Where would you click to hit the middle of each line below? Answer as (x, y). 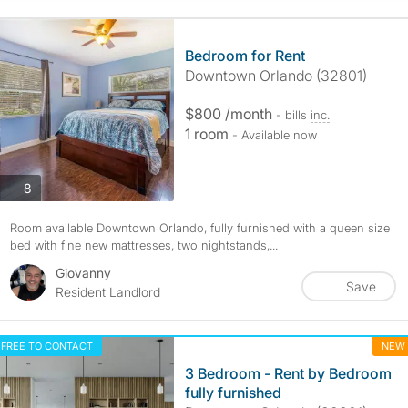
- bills (293, 115)
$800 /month (230, 114)
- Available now (274, 135)
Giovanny (83, 273)
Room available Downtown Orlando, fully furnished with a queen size (199, 228)
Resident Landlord (107, 292)
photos (51, 187)
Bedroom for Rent (245, 56)
